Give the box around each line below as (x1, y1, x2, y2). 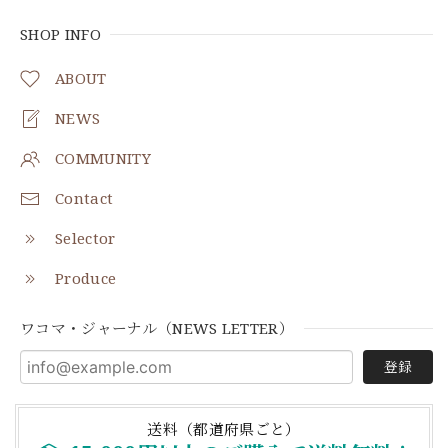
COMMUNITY (55, 148, 151, 169)
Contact (55, 188, 114, 209)
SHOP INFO (20, 24, 101, 45)
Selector (55, 228, 116, 249)
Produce (55, 268, 117, 289)
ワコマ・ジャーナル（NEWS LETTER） (20, 318, 295, 339)
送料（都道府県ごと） (147, 419, 301, 440)
